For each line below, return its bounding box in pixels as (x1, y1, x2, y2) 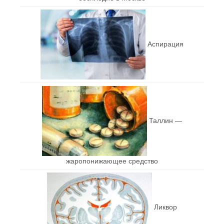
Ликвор (154, 202, 177, 211)
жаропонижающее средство (66, 156, 158, 165)
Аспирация (147, 39, 183, 48)
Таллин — (149, 116, 182, 124)
